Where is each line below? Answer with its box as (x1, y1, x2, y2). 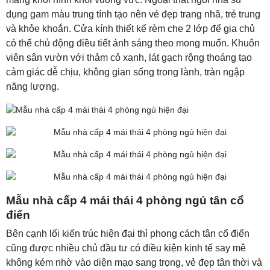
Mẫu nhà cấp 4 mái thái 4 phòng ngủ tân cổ (6, 194, 244, 207)
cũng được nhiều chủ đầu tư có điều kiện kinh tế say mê (6, 243, 246, 253)
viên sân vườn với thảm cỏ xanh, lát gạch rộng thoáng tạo (6, 52, 252, 63)
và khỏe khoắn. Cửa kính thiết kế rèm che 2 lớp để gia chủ (6, 24, 255, 34)
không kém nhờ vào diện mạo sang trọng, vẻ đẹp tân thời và (6, 257, 262, 268)
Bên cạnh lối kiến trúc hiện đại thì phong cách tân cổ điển (6, 228, 250, 239)
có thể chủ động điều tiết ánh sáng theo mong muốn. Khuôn (6, 38, 260, 48)
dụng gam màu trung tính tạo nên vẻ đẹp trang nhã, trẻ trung (6, 9, 260, 19)
